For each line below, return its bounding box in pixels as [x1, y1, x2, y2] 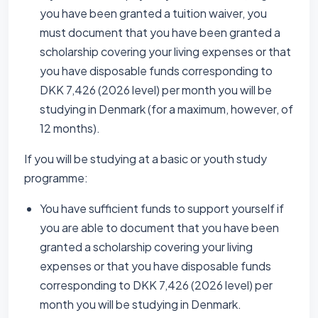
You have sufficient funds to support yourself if [40, 201, 284, 216]
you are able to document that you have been [40, 220, 279, 235]
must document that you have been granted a [40, 25, 280, 40]
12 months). [40, 121, 100, 136]
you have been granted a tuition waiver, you [40, 6, 267, 21]
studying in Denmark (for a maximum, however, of [40, 102, 293, 116]
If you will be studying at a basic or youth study [24, 151, 267, 166]
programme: [24, 170, 88, 185]
